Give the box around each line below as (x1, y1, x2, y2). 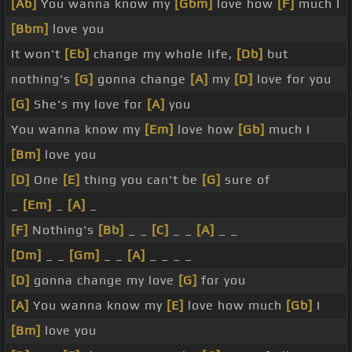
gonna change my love (30, 273, 178, 288)
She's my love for (30, 97, 147, 112)
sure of (221, 172, 270, 188)
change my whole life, (90, 46, 236, 62)
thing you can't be (80, 172, 202, 188)
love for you (253, 71, 332, 87)
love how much (184, 298, 286, 313)
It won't (11, 46, 64, 62)
